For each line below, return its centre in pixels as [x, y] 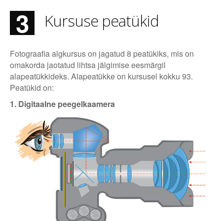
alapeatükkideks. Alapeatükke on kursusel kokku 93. [101, 76]
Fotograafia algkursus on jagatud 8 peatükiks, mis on [102, 54]
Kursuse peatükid [102, 21]
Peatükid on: [32, 88]
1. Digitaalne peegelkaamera [62, 104]
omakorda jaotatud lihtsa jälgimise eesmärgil [88, 65]
